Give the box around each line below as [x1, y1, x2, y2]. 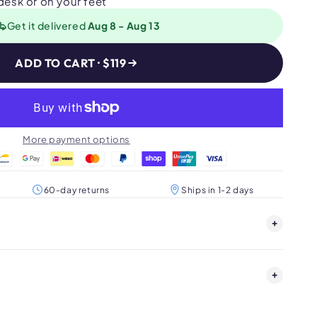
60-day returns [43, 184, 110, 195]
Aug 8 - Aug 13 [87, 18, 161, 32]
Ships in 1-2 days [181, 184, 254, 195]
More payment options [23, 133, 130, 145]
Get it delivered [6, 18, 88, 32]
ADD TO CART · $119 [15, 55, 127, 70]
